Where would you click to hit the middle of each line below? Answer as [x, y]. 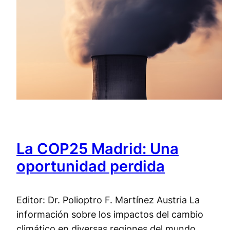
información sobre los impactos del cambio [110, 214]
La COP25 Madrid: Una [98, 148]
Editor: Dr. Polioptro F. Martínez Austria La [108, 199]
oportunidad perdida [91, 166]
